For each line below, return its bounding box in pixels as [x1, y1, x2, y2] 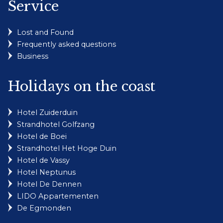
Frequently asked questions [17, 40, 116, 49]
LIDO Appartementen [17, 192, 99, 201]
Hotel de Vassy [17, 156, 70, 165]
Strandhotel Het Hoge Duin [17, 144, 116, 153]
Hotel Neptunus [17, 168, 76, 177]
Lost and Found [17, 28, 74, 37]
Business [17, 52, 48, 61]
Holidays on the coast [8, 78, 155, 95]
